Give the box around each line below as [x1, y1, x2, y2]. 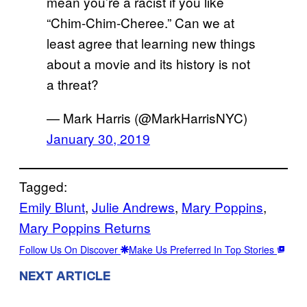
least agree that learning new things [47, 33, 256, 52]
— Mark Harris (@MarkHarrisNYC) [47, 108, 247, 127]
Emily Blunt [19, 197, 85, 216]
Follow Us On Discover [19, 242, 121, 256]
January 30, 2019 [47, 128, 150, 147]
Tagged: [19, 176, 67, 195]
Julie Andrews [92, 197, 175, 216]
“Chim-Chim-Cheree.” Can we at [47, 12, 234, 32]
